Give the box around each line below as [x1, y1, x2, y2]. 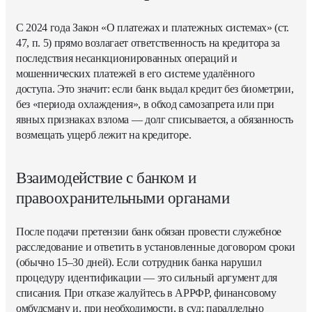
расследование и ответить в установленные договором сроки [16, 240, 296, 253]
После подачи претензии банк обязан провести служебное [16, 225, 282, 237]
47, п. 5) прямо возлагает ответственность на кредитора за [16, 36, 280, 49]
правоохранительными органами [16, 189, 230, 207]
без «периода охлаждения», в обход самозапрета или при [16, 97, 275, 110]
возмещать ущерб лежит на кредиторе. [16, 128, 192, 141]
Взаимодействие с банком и [16, 169, 196, 187]
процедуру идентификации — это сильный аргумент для [16, 271, 277, 283]
